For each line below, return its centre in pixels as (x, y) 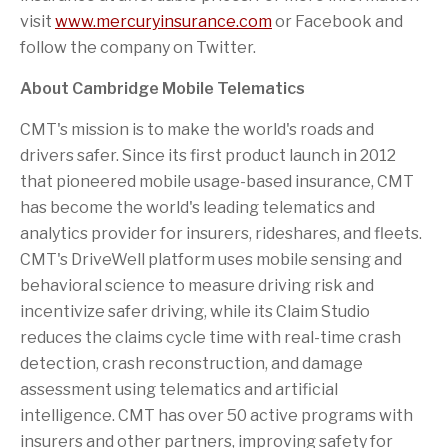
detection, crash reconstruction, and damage (191, 363)
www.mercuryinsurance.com (163, 21)
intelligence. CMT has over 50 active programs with (216, 415)
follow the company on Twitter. (138, 47)
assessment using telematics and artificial (179, 389)
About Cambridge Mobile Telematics (162, 88)
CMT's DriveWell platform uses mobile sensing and (211, 259)
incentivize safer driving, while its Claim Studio (195, 311)
